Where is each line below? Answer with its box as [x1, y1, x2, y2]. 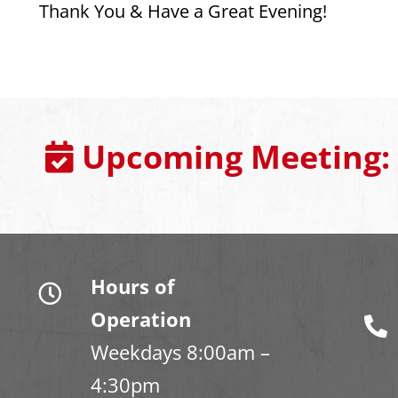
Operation [90, 306, 191, 332]
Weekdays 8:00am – [90, 338, 270, 365]
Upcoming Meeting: [74, 135, 391, 179]
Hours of [90, 273, 175, 299]
